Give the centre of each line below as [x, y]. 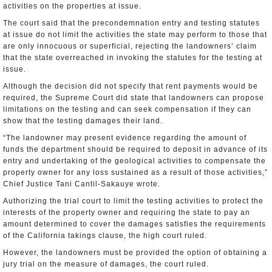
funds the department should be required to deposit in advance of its [135, 149]
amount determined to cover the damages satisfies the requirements [134, 224]
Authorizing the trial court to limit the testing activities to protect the [133, 201]
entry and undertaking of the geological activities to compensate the [134, 161]
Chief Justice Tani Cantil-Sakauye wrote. [82, 184]
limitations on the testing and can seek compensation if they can [127, 109]
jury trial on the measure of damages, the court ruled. [106, 264]
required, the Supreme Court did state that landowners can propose [134, 98]
